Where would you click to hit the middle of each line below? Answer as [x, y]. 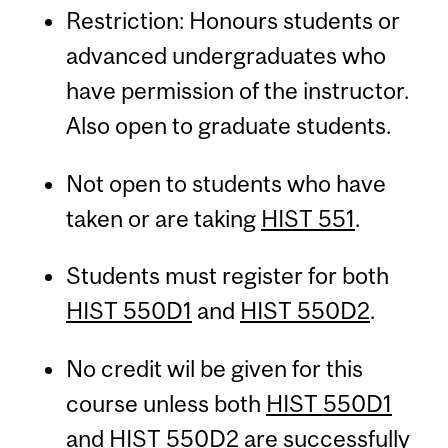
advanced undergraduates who [225, 56]
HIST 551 [307, 218]
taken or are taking [163, 218]
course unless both [165, 403]
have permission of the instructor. [237, 91]
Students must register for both [227, 276]
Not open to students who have [225, 183]
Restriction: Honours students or [232, 21]
